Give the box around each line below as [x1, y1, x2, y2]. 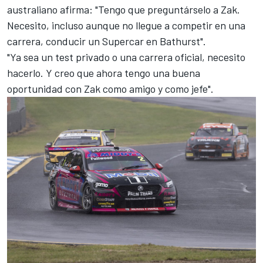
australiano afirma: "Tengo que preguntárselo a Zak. [7, 2, 240, 16]
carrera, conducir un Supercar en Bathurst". [7, 34, 206, 48]
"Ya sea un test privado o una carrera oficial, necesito [7, 50, 245, 63]
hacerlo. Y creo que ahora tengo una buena [7, 66, 200, 79]
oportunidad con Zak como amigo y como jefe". [7, 82, 214, 95]
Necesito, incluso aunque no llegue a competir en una [7, 18, 245, 32]
